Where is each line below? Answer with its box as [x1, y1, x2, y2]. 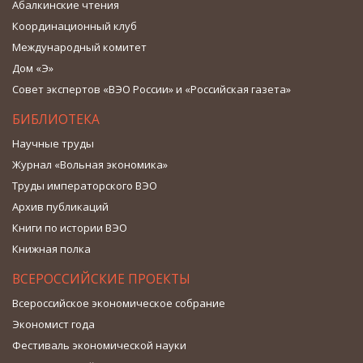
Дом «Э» [12, 60, 53, 75]
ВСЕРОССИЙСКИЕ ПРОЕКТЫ [12, 269, 190, 288]
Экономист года [12, 316, 95, 331]
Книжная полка [12, 241, 91, 256]
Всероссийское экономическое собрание [12, 295, 225, 310]
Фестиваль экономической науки [12, 337, 186, 352]
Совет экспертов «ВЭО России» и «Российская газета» [12, 81, 291, 96]
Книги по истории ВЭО [12, 220, 127, 235]
